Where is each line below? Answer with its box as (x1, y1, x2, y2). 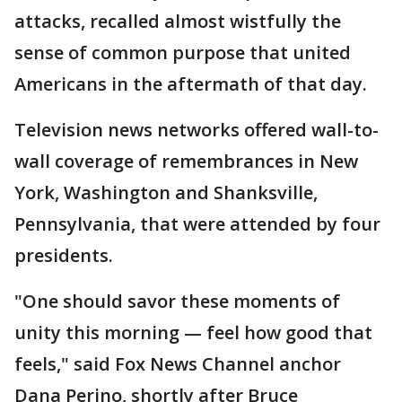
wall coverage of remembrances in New (14, 149, 358, 174)
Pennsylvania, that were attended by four (14, 212, 380, 237)
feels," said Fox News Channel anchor (14, 352, 341, 377)
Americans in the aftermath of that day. (14, 72, 367, 97)
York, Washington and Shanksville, (14, 180, 318, 205)
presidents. (14, 243, 113, 268)
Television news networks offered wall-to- (14, 118, 379, 143)
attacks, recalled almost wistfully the (14, 9, 341, 34)
